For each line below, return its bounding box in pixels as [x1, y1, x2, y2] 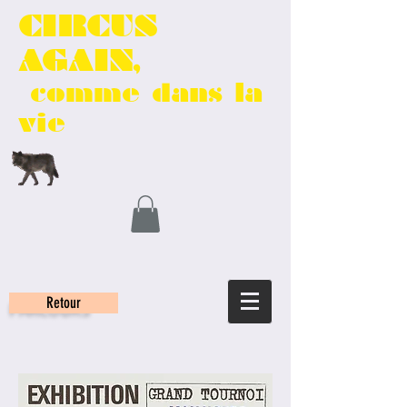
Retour [46, 293, 81, 312]
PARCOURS [9, 293, 91, 317]
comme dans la [18, 78, 263, 108]
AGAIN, [18, 44, 141, 78]
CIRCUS [18, 9, 157, 44]
